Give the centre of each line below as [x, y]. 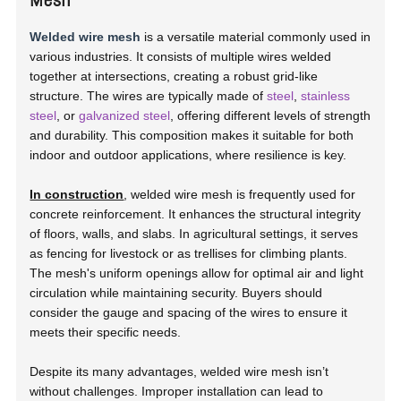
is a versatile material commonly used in [256, 36]
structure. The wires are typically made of [149, 95]
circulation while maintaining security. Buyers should [176, 292]
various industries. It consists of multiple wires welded [181, 56]
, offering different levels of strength [271, 115]
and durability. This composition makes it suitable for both [192, 135]
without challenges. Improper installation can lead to [177, 391]
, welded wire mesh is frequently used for [240, 194]
